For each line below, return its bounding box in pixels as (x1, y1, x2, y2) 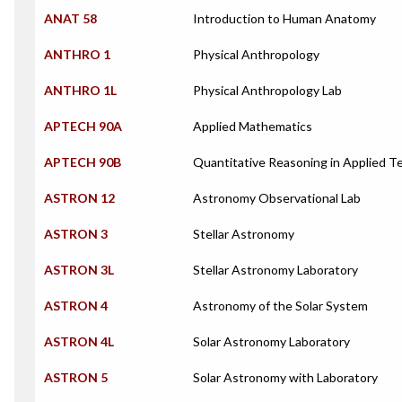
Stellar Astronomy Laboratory (193, 262, 358, 277)
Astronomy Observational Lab (193, 190, 361, 205)
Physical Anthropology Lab (193, 83, 342, 98)
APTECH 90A (44, 118, 122, 134)
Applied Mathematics (193, 118, 312, 134)
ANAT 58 (44, 11, 97, 26)
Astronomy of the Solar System (193, 298, 368, 313)
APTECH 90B (44, 154, 121, 170)
